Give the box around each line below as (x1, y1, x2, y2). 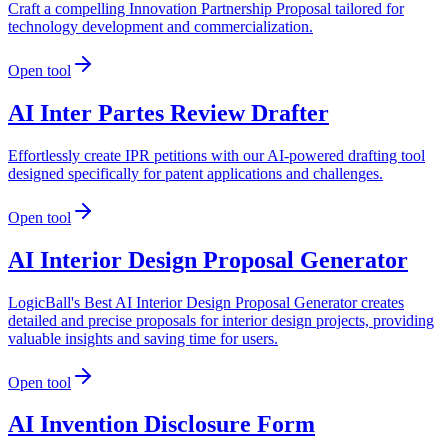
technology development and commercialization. (8, 17, 313, 35)
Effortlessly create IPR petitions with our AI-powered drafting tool (8, 146, 425, 164)
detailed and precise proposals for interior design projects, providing (8, 311, 434, 329)
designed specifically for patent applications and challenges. (8, 164, 383, 182)
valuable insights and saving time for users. (8, 329, 278, 347)
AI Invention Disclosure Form (8, 411, 315, 438)
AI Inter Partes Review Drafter (8, 99, 329, 126)
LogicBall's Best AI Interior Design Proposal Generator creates (8, 293, 404, 311)
